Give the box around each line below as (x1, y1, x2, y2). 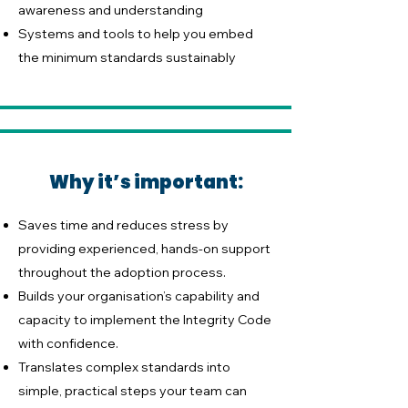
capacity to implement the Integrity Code (18, 311, 271, 328)
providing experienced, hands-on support (18, 240, 270, 257)
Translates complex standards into (18, 359, 230, 375)
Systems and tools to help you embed (18, 25, 253, 42)
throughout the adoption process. (18, 264, 226, 280)
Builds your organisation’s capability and (18, 288, 260, 304)
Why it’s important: (48, 169, 243, 195)
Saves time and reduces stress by (18, 217, 229, 233)
